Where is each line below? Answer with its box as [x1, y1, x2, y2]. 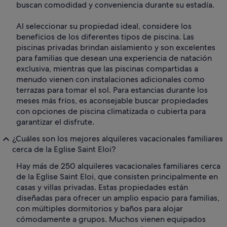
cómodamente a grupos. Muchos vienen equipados [16, 214, 206, 225]
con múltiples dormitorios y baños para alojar [16, 203, 183, 214]
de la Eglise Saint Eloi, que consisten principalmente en [16, 171, 218, 182]
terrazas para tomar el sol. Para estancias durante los [16, 85, 208, 96]
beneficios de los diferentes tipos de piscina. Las [16, 31, 194, 43]
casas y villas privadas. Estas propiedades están [16, 182, 188, 193]
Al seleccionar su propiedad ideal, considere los [16, 21, 192, 32]
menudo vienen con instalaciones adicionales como [16, 74, 205, 85]
